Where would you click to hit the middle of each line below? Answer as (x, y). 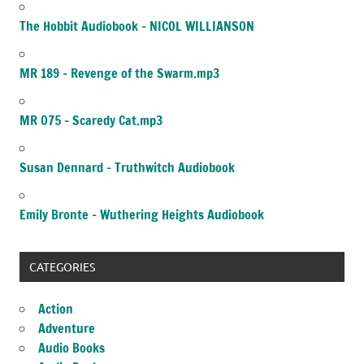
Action (56, 309)
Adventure (67, 329)
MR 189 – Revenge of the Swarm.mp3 (119, 73)
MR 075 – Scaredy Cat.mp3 (91, 120)
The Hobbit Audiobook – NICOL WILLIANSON (137, 26)
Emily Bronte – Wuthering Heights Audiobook (142, 214)
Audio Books (71, 348)
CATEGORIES (62, 267)
